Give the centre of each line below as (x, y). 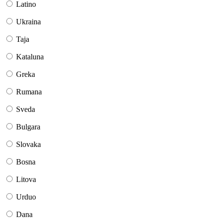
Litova (26, 180)
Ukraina (28, 22)
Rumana (29, 92)
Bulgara (28, 127)
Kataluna (30, 57)
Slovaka (28, 145)
